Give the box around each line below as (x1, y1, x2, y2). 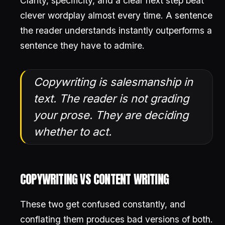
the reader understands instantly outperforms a (20, 25, 212, 36)
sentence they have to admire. (20, 40, 145, 51)
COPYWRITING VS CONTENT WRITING (20, 170, 169, 188)
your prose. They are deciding (34, 108, 188, 122)
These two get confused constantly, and (20, 199, 185, 209)
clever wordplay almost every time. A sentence (20, 10, 212, 21)
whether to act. (34, 125, 111, 138)
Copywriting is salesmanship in (34, 75, 193, 88)
